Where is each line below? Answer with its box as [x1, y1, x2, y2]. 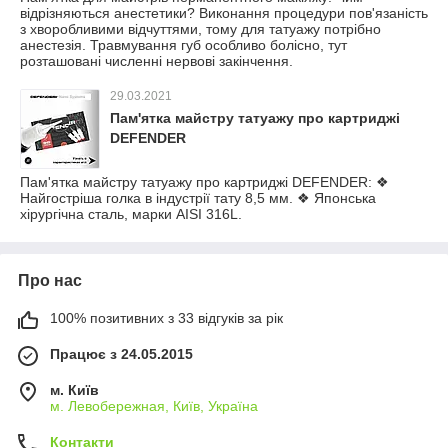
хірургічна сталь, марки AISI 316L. [20, 206, 242, 222]
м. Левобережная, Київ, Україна [50, 398, 258, 414]
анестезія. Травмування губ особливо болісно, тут [20, 37, 347, 53]
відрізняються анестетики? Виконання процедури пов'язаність [20, 5, 428, 21]
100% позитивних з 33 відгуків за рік [50, 310, 283, 326]
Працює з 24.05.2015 [50, 346, 193, 362]
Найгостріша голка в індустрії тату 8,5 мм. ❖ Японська [20, 190, 376, 206]
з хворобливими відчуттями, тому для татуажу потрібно [20, 21, 381, 37]
